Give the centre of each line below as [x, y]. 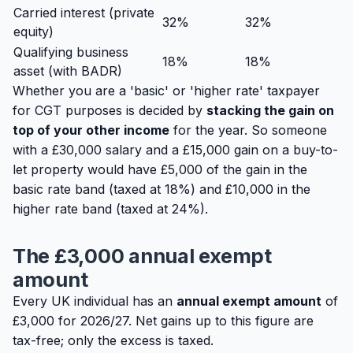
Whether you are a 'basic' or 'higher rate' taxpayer [166, 91]
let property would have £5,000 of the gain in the [160, 169]
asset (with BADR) [68, 71]
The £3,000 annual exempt [142, 256]
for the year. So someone [250, 130]
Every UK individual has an [95, 301]
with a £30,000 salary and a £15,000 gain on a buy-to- [175, 150]
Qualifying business [71, 52]
